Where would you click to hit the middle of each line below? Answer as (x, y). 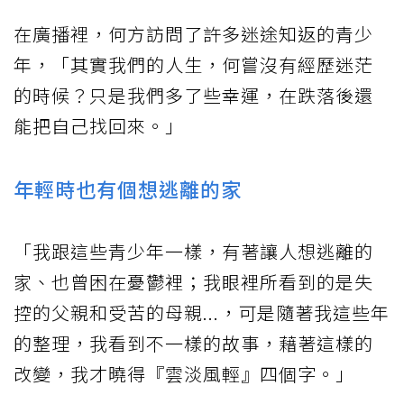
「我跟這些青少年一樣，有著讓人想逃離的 (193, 251)
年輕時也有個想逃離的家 (128, 188)
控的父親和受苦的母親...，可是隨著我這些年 (202, 312)
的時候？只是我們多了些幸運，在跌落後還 (193, 95)
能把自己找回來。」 (99, 125)
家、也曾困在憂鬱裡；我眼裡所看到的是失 (193, 281)
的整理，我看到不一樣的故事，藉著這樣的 (193, 343)
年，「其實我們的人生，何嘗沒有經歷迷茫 (193, 64)
